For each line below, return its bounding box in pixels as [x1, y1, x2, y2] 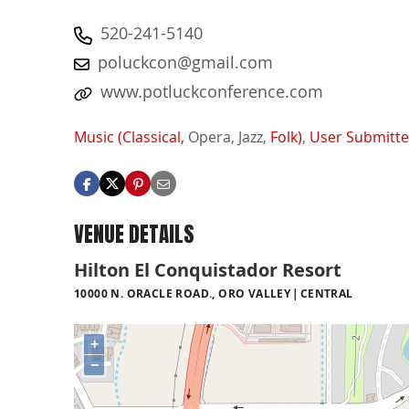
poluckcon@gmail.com [98, 51, 273, 73]
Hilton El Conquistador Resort [74, 257, 341, 282]
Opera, [188, 127, 235, 148]
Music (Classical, [74, 127, 184, 148]
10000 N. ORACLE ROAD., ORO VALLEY [74, 285, 291, 301]
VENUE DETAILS [74, 218, 194, 251]
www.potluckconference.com [100, 80, 323, 102]
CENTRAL [299, 285, 353, 301]
